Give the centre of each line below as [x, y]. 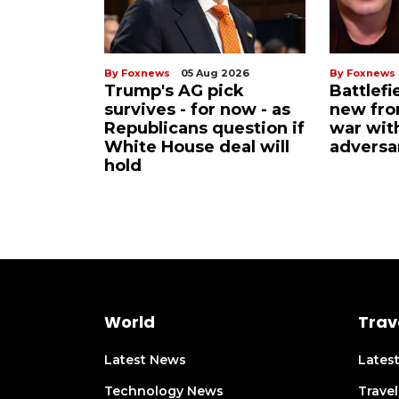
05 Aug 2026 [215, 73]
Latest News [145, 360]
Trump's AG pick [174, 91]
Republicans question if [204, 129]
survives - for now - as [197, 110]
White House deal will [197, 147]
